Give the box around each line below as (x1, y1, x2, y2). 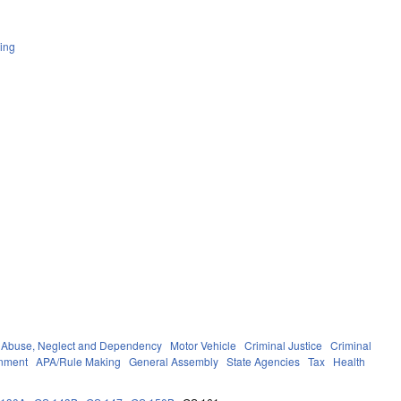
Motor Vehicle (170, 337, 237, 353)
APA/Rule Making (36, 353, 122, 369)
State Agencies (226, 353, 301, 369)
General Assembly (129, 353, 219, 369)
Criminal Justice (244, 337, 323, 353)
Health (333, 353, 366, 369)
